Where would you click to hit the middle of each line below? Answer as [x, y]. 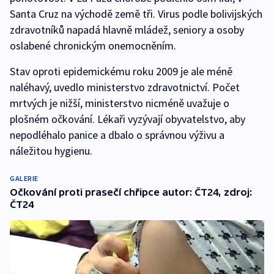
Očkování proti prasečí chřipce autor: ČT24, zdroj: [131, 192]
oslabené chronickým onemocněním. [93, 46]
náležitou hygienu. [51, 151]
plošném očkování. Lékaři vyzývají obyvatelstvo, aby [128, 119]
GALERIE [24, 179]
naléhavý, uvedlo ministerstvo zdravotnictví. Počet [125, 87]
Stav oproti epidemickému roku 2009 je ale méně [121, 72]
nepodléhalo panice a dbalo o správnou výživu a [117, 135]
